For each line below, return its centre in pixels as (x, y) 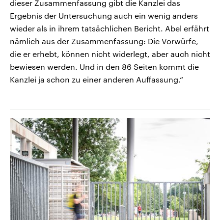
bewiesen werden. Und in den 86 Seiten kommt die (104, 67)
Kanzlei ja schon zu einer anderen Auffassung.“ (96, 80)
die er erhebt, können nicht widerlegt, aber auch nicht (110, 54)
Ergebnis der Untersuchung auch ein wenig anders (104, 16)
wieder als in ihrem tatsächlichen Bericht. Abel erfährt (110, 28)
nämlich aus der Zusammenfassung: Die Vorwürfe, (104, 41)
